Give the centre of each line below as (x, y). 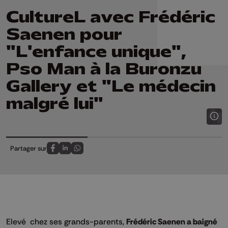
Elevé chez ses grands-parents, (66, 221)
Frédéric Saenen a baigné (172, 221)
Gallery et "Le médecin (111, 86)
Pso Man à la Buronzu (104, 69)
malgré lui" (55, 103)
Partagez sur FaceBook (86, 153)
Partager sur (28, 148)
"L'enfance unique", (96, 51)
